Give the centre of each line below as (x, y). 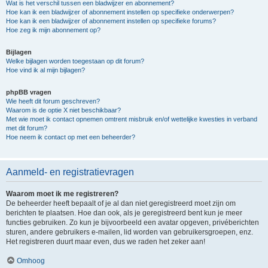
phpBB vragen (29, 92)
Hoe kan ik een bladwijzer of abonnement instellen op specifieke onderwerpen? (120, 12)
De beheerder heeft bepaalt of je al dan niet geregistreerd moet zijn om (121, 203)
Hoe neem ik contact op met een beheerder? (71, 137)
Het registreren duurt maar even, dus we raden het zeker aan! (106, 242)
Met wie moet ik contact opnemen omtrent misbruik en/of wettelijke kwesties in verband (132, 119)
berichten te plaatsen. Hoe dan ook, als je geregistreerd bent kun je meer (124, 213)
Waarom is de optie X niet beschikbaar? (63, 110)
